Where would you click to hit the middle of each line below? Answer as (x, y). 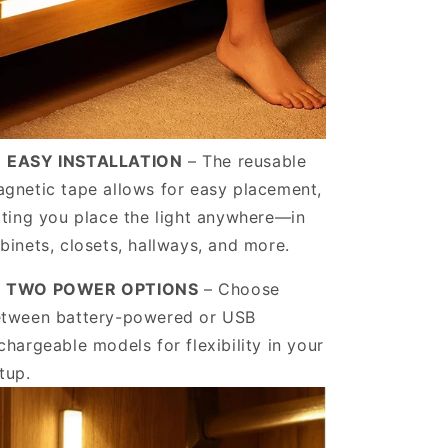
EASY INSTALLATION (95, 161)
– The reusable (244, 161)
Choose (249, 289)
